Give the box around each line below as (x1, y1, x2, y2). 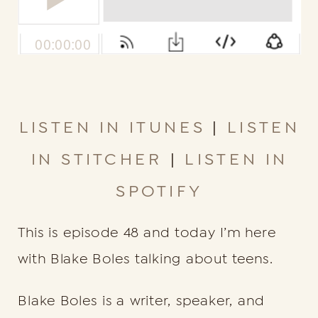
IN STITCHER (31, 150, 163, 169)
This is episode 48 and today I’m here (18, 225, 276, 241)
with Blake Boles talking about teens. (18, 251, 273, 267)
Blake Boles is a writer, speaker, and (18, 292, 265, 308)
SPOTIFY (116, 182, 204, 201)
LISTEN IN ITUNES (18, 118, 213, 138)
